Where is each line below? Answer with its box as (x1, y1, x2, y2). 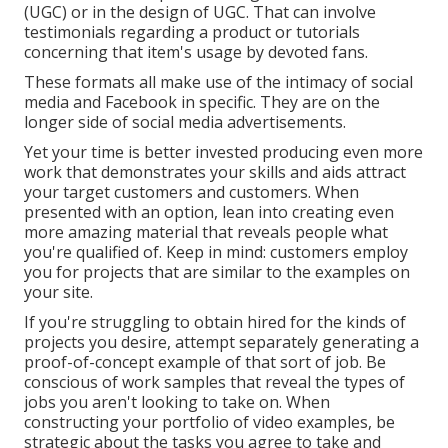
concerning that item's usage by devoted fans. (24, 41, 368, 64)
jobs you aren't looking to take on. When (24, 391, 330, 414)
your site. (24, 281, 93, 304)
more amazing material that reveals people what (24, 221, 388, 244)
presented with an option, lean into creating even (24, 201, 394, 224)
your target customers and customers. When (24, 181, 359, 204)
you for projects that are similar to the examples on (24, 261, 410, 284)
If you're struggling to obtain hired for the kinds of (24, 311, 406, 334)
